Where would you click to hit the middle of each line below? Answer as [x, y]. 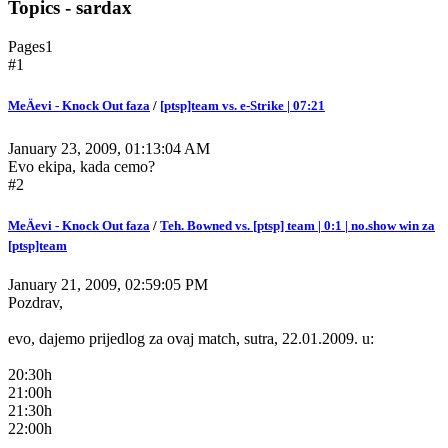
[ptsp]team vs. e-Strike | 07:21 [242, 105]
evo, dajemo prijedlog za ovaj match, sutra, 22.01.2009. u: [191, 339]
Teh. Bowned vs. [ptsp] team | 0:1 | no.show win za [297, 226]
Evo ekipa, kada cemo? [81, 166]
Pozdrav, [35, 303]
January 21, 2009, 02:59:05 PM [108, 285]
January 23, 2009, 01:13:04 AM [109, 148]
